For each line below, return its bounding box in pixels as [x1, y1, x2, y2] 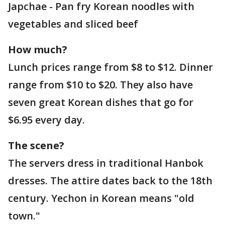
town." [8, 209, 40, 222]
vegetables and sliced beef [8, 17, 138, 31]
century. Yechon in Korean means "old [8, 191, 194, 205]
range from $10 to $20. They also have [8, 78, 193, 91]
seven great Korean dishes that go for [8, 95, 193, 109]
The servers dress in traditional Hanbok [8, 156, 203, 170]
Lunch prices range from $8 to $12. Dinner [8, 60, 213, 74]
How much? [8, 43, 67, 56]
